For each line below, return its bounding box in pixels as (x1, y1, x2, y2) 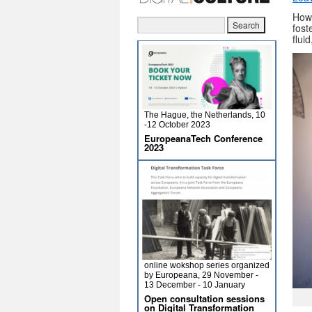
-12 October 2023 (144, 120, 210, 130)
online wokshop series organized (144, 260, 270, 270)
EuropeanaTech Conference (144, 132, 263, 145)
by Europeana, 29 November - (144, 270, 258, 280)
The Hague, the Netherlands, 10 (144, 110, 265, 120)
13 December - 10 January (144, 280, 245, 290)
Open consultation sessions (144, 292, 265, 305)
